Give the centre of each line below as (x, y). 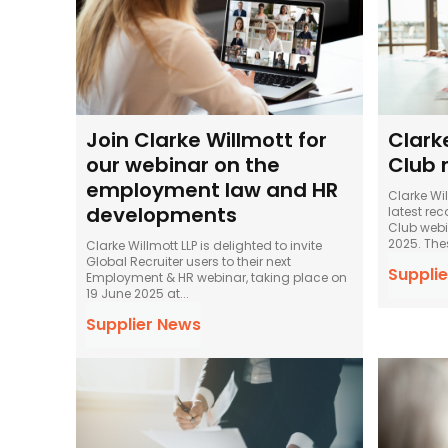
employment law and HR (212, 189)
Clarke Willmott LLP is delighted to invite (204, 245)
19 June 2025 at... (137, 293)
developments (161, 214)
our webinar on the (183, 164)
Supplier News (143, 324)
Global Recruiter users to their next (188, 261)
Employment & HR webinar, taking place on (216, 277)
